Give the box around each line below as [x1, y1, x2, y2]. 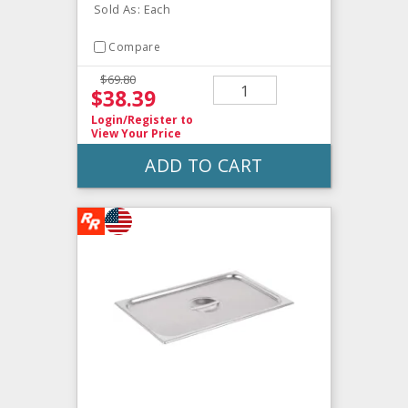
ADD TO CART [145, 153, 263, 178]
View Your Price [91, 126, 181, 142]
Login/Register [91, 112, 178, 128]
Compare [108, 39, 161, 56]
